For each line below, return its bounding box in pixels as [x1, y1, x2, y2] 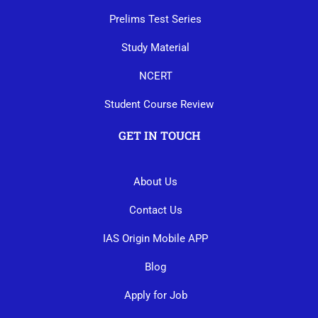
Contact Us [128, 203, 182, 216]
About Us [133, 175, 177, 188]
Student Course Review [104, 97, 214, 111]
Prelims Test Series [109, 12, 202, 26]
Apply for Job [124, 288, 187, 302]
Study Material [121, 40, 190, 54]
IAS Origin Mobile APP [103, 231, 208, 245]
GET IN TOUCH [118, 127, 200, 143]
